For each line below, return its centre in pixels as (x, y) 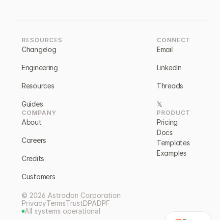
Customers (39, 177)
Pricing (167, 122)
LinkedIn (169, 68)
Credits (33, 158)
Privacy (34, 203)
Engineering (40, 68)
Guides (32, 104)
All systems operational (62, 211)
